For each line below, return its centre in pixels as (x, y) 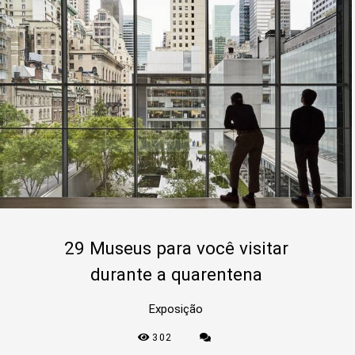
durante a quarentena (176, 274)
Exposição (176, 309)
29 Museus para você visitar (176, 248)
